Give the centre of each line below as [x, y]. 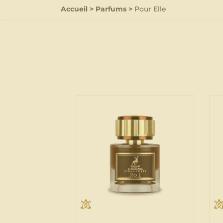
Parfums [111, 9]
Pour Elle [150, 9]
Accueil [74, 9]
